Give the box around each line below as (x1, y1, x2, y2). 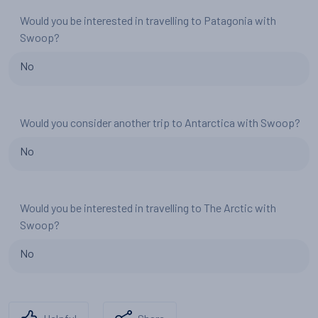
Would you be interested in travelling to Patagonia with (20, 13, 276, 27)
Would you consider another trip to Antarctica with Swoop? (20, 116, 300, 129)
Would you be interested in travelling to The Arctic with (20, 201, 276, 214)
